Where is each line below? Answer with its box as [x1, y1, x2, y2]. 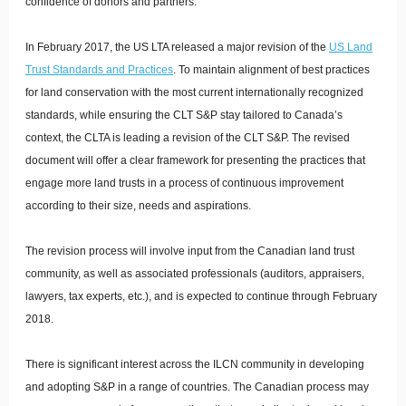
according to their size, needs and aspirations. [25, 199, 251, 212]
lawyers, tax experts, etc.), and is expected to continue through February [25, 290, 377, 303]
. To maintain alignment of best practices [173, 63, 370, 76]
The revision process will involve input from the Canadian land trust [25, 245, 354, 257]
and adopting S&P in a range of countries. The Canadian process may [25, 381, 369, 393]
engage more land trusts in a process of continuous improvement [25, 177, 343, 189]
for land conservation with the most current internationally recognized [25, 86, 363, 99]
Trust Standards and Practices [25, 63, 173, 76]
